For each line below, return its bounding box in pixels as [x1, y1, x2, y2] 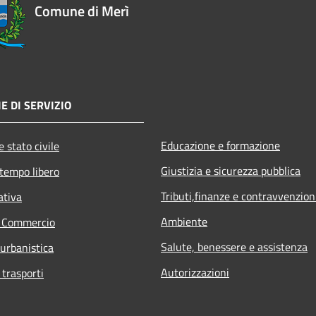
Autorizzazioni [161, 264, 229, 281]
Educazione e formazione [161, 137, 280, 154]
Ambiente [161, 213, 207, 231]
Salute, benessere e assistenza [161, 238, 308, 256]
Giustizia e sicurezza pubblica [161, 162, 300, 180]
